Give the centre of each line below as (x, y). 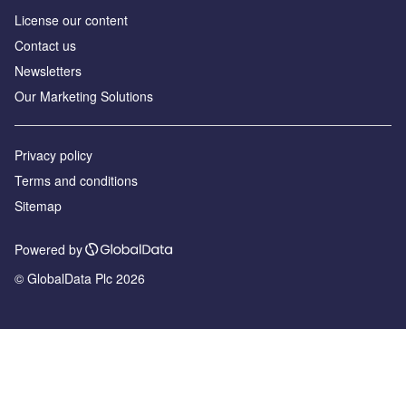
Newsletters (48, 70)
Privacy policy (53, 155)
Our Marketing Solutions (84, 96)
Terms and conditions (76, 180)
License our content (71, 19)
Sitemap (38, 205)
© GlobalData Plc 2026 (80, 278)
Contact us (45, 45)
